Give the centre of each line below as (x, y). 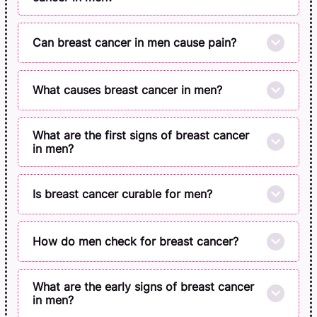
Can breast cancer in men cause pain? (134, 42)
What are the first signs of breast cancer (141, 135)
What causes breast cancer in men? (127, 90)
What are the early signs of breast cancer (143, 287)
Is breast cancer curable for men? (122, 194)
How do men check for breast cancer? (136, 241)
